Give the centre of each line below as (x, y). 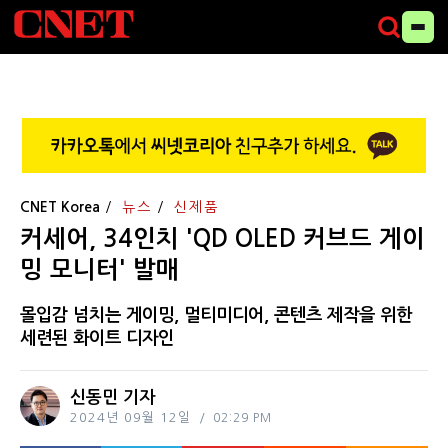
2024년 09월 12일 (130, 417)
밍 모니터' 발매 (99, 269)
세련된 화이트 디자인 (97, 337)
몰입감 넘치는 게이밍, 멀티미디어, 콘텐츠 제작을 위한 (216, 314)
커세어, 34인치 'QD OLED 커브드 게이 (222, 238)
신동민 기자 (112, 397)
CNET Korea (60, 206)
